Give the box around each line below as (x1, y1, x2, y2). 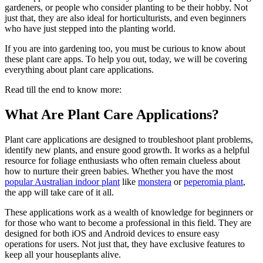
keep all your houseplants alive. (5, 249, 121, 259)
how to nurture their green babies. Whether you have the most (5, 166, 233, 176)
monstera (138, 176, 171, 187)
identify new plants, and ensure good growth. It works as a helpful (5, 144, 249, 155)
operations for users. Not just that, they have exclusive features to (5, 238, 245, 249)
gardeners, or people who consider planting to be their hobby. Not (5, 2, 248, 13)
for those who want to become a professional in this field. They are (5, 217, 251, 228)
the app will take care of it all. (5, 187, 114, 197)
